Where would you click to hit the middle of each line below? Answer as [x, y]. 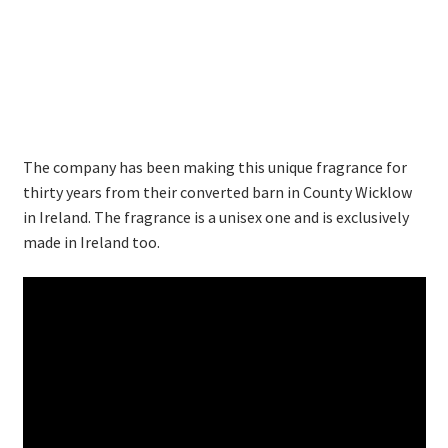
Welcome [54, 122]
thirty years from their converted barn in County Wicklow [217, 191]
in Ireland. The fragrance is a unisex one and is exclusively [215, 216]
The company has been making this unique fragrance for [214, 166]
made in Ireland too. [91, 241]
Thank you [58, 16]
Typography [63, 69]
